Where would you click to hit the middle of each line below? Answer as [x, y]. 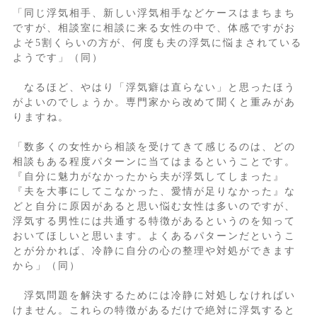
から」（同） [46, 266]
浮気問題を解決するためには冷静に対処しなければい [154, 296]
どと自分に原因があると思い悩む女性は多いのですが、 [154, 207]
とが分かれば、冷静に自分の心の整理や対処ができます [154, 251]
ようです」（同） [58, 58]
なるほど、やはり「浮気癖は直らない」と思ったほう [154, 88]
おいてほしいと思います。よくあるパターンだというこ [154, 236]
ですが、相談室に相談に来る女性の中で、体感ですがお [154, 28]
